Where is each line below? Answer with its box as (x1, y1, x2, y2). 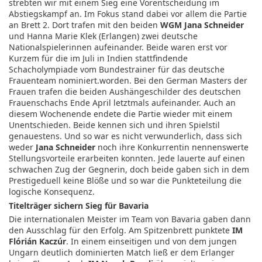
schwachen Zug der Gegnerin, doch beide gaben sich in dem (9, 164, 249, 175)
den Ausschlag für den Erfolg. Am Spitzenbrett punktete (9, 224, 230, 236)
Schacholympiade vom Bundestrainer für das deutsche (9, 64, 225, 75)
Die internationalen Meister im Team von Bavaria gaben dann (9, 213, 251, 225)
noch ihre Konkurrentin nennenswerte (95, 142, 249, 153)
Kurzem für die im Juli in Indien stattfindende (9, 53, 188, 64)
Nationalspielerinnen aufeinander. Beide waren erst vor (9, 42, 227, 53)
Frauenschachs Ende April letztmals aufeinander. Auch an (9, 97, 236, 109)
